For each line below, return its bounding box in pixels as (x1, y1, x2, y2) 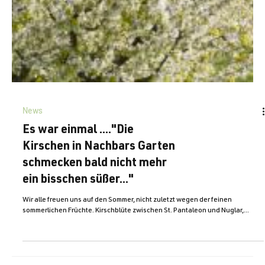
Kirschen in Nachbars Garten (22, 183, 175, 196)
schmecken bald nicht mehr (22, 200, 167, 212)
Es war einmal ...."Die (22, 167, 134, 179)
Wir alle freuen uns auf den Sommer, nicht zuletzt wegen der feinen (22, 238, 232, 246)
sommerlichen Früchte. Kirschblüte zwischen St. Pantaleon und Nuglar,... (22, 249, 249, 257)
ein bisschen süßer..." (22, 216, 134, 229)
